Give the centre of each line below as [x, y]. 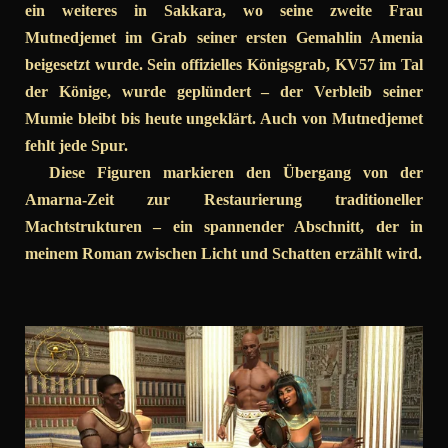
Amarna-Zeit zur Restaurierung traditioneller [224, 199]
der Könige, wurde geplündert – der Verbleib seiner [224, 91]
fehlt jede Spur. [76, 145]
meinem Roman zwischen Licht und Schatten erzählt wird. [223, 253]
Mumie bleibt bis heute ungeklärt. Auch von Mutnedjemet [224, 118]
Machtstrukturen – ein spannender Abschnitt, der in [224, 226]
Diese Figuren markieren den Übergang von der [224, 172]
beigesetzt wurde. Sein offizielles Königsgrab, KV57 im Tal [224, 64]
